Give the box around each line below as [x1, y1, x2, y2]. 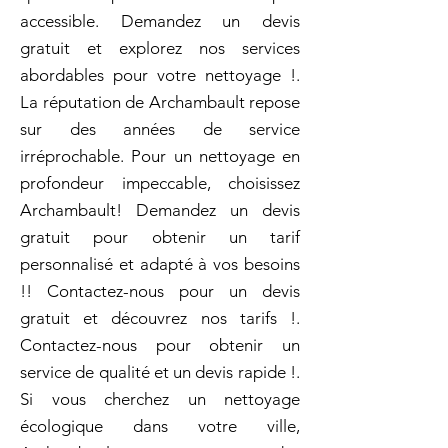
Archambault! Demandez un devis [20, 200, 300, 220]
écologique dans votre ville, [20, 416, 300, 436]
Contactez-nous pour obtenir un [20, 335, 300, 355]
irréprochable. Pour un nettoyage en [20, 146, 300, 166]
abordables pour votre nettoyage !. [20, 65, 300, 85]
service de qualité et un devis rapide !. [20, 362, 300, 382]
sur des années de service [20, 119, 300, 139]
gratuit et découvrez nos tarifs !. [20, 308, 300, 328]
